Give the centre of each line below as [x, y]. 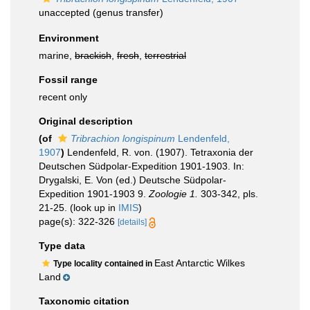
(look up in [93, 208]
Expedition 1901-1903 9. [94, 194]
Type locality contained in [104, 264]
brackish [93, 55]
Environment [69, 38]
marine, [57, 55]
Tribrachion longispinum [123, 138]
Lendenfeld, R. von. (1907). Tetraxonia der [160, 152]
